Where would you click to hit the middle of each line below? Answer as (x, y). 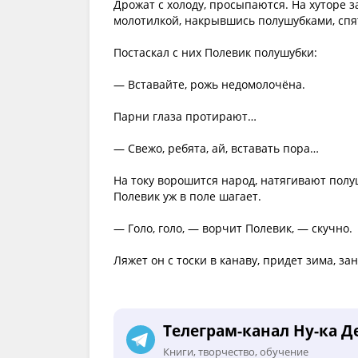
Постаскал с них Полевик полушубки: (215, 52)
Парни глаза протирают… (185, 116)
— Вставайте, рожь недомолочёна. (209, 84)
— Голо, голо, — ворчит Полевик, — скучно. (233, 228)
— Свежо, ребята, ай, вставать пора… (216, 148)
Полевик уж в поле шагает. (187, 196)
